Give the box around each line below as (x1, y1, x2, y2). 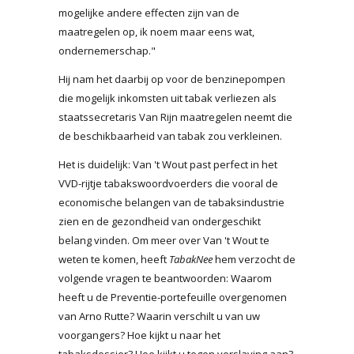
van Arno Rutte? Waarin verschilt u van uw (58, 308, 260, 323)
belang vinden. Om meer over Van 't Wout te (58, 232, 269, 247)
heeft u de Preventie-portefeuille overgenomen (58, 289, 287, 304)
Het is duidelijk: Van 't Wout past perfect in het (58, 156, 277, 171)
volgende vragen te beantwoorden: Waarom (58, 270, 272, 285)
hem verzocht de (213, 251, 296, 266)
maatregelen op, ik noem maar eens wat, (58, 24, 254, 39)
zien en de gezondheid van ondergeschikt (58, 213, 261, 228)
